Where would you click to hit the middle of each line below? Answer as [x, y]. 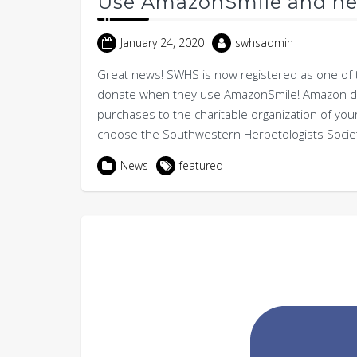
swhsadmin [264, 43]
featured [201, 166]
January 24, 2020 [162, 43]
